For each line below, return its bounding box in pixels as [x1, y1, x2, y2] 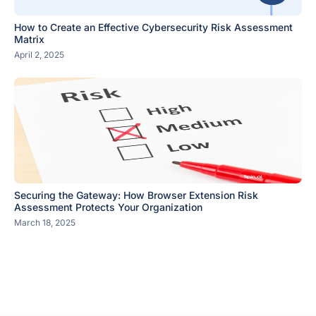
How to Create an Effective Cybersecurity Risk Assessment [14, 21, 293, 33]
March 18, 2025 [14, 217, 75, 228]
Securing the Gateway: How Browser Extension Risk [14, 189, 258, 201]
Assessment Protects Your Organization [14, 201, 202, 213]
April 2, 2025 [14, 49, 64, 60]
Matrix [14, 33, 44, 45]
